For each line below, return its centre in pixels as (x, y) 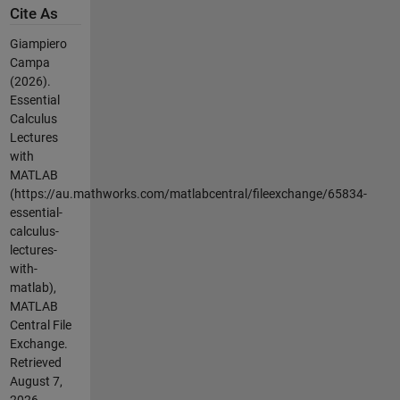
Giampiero (38, 43)
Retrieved (35, 362)
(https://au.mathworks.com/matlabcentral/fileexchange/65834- (188, 193)
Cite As (33, 14)
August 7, (36, 381)
